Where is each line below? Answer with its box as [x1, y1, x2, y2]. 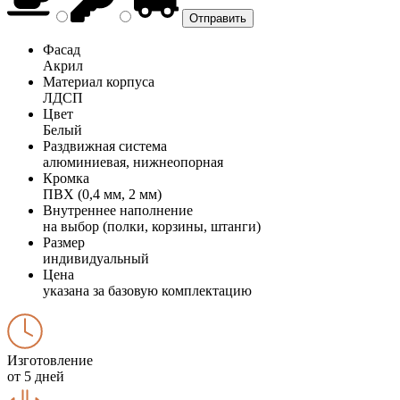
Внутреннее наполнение [43, 202, 193, 218]
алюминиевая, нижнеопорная [43, 154, 223, 170]
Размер [43, 234, 85, 250]
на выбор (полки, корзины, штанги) [43, 218, 261, 234]
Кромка [43, 170, 89, 186]
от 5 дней [7, 368, 64, 384]
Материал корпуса [43, 73, 154, 89]
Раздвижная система [43, 137, 167, 154]
